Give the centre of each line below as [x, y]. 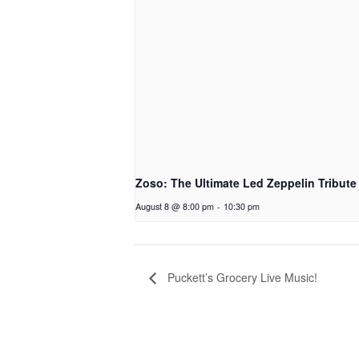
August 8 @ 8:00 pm [175, 207]
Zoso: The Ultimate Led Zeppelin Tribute [246, 183]
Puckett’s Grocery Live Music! [241, 277]
